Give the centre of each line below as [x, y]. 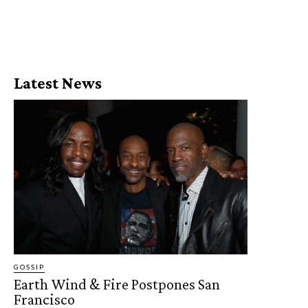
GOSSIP [29, 266]
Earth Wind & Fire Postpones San [117, 284]
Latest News [58, 83]
